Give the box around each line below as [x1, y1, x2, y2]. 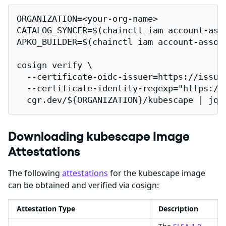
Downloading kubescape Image [8, 129, 190, 144]
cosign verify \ [17, 61, 92, 71]
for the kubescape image [108, 167, 205, 179]
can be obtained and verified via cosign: [8, 180, 159, 191]
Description [158, 204, 198, 214]
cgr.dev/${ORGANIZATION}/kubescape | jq [17, 95, 218, 105]
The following [8, 167, 62, 179]
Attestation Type [17, 204, 75, 214]
